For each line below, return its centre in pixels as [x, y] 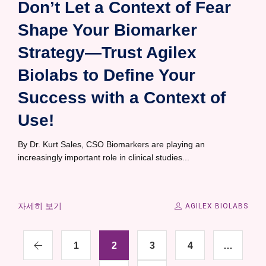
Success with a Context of [122, 97]
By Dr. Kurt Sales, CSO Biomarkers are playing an [111, 144]
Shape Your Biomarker [107, 30]
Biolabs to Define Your [107, 75]
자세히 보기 [40, 206]
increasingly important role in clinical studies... [104, 157]
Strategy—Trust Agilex [107, 52]
